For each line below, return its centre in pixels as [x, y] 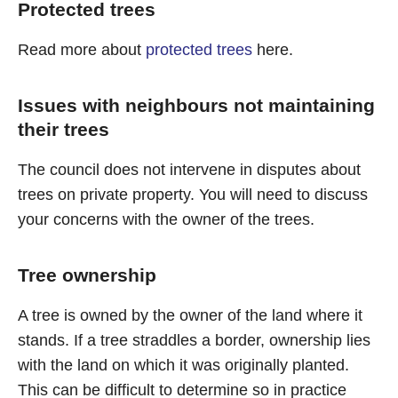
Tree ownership [87, 275]
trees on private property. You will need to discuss [193, 195]
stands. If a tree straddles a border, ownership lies [194, 340]
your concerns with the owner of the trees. [166, 219]
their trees [64, 129]
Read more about [82, 50]
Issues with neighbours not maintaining [196, 105]
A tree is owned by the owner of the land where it [190, 315]
